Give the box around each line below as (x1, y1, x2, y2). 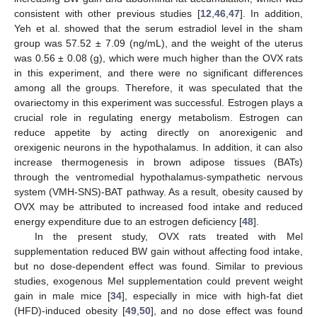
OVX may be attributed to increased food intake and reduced (14, 201, 303, 212)
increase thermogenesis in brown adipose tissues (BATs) (14, 156, 303, 168)
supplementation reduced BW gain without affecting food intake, (14, 246, 303, 257)
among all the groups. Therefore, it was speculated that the (14, 82, 303, 93)
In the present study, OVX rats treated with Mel (34, 231, 303, 242)
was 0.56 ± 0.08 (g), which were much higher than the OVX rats (14, 52, 303, 64)
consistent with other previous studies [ (14, 8, 200, 19)
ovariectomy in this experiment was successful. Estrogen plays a (14, 97, 303, 108)
